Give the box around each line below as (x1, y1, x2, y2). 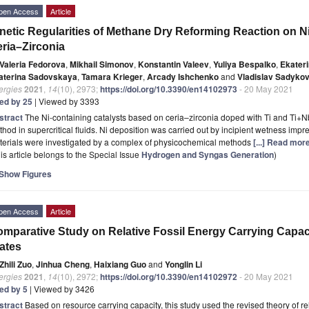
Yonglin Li (165, 257, 202, 270)
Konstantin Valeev (138, 57, 209, 70)
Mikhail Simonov (70, 57, 134, 70)
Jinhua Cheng (36, 257, 90, 270)
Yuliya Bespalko (213, 57, 276, 70)
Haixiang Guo (94, 257, 146, 270)
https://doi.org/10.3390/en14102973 (100, 82, 237, 95)
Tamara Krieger (81, 70, 143, 83)
